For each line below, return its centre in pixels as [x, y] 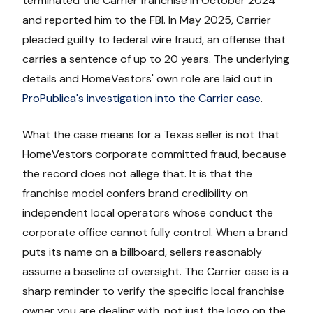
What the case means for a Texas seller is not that [151, 135]
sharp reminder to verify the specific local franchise [153, 291]
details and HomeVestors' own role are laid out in [147, 79]
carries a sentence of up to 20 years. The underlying [156, 59]
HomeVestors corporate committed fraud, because [154, 154]
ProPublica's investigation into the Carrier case [141, 99]
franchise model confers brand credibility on [135, 194]
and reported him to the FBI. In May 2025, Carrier [147, 20]
